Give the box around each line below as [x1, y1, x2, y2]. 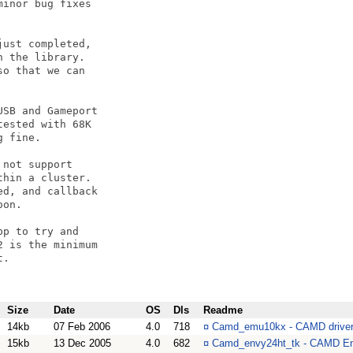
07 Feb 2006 [54, 321, 110, 333]
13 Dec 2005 [54, 337, 111, 349]
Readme [203, 304, 243, 316]
